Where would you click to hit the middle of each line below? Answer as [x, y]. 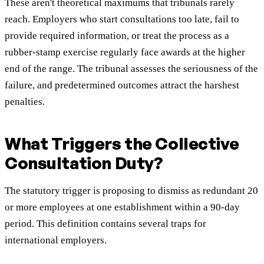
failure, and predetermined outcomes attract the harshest [122, 85]
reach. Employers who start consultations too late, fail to [122, 19]
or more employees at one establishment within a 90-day [122, 207]
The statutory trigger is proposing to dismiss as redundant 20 [131, 191]
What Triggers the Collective [122, 144]
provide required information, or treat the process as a [117, 36]
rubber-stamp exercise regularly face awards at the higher [125, 52]
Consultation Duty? [84, 163]
